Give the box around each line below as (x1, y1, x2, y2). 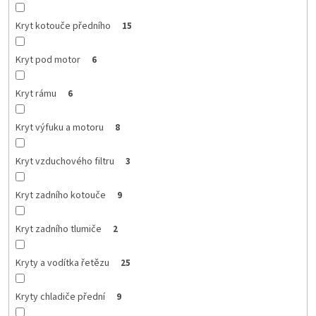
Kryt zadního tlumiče (15, 221, 102, 236)
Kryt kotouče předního (15, 18, 111, 33)
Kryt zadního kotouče (15, 188, 106, 202)
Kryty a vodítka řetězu (15, 255, 109, 270)
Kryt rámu (15, 86, 56, 101)
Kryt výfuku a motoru (15, 120, 104, 135)
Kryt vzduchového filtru (15, 154, 114, 169)
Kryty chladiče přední (15, 289, 105, 304)
